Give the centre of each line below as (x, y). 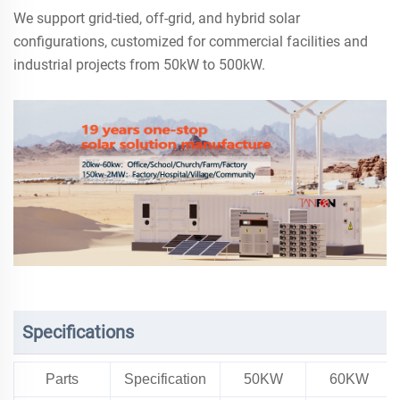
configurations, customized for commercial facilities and (191, 42)
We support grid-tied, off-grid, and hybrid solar (157, 19)
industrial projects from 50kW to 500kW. (139, 65)
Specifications (78, 332)
